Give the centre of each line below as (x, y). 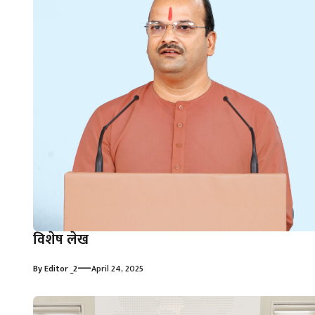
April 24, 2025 (117, 269)
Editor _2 (61, 269)
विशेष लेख (61, 240)
